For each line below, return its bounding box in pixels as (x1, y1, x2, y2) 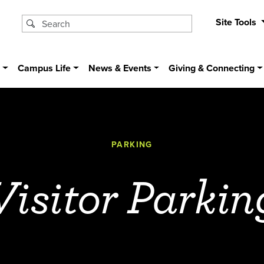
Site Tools (215, 15, 259, 29)
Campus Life (18, 61, 71, 75)
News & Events (88, 61, 151, 75)
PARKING (111, 138, 153, 151)
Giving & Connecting (169, 61, 255, 75)
